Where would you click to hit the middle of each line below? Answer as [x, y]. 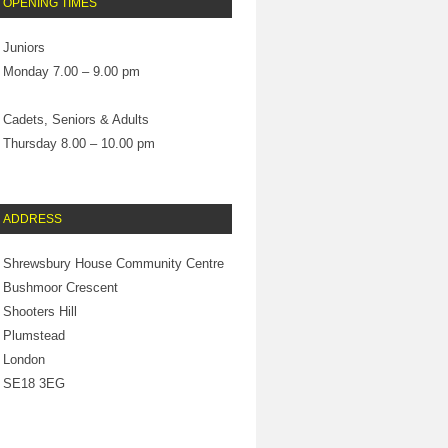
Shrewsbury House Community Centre [113, 263]
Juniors [23, 47]
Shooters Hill [39, 311]
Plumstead [33, 335]
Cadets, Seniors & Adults [75, 119]
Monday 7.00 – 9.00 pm [71, 71]
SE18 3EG [33, 383]
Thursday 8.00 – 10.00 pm [78, 143]
